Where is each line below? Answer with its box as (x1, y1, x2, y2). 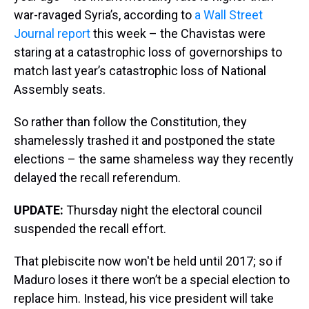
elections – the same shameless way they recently (14, 152, 294, 167)
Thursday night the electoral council (63, 203, 262, 218)
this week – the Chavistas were (93, 26, 266, 41)
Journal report (14, 26, 93, 41)
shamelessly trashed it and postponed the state (14, 133, 275, 148)
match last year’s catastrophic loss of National (14, 63, 266, 79)
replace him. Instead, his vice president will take (14, 291, 274, 306)
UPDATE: (14, 203, 63, 218)
